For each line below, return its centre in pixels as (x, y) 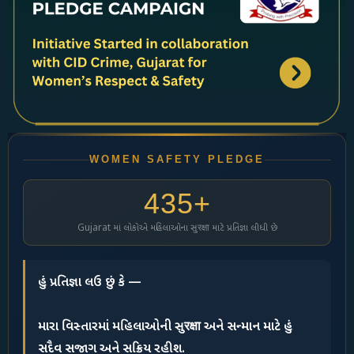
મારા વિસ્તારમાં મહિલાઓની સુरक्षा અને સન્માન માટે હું (165, 328)
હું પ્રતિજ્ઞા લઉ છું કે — (90, 284)
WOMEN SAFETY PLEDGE (177, 160)
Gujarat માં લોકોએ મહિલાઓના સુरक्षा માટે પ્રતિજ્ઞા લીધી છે (177, 229)
